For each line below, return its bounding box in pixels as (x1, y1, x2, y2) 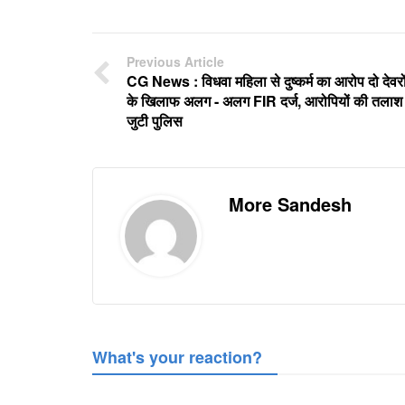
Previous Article (127, 52, 224, 71)
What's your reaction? (92, 344, 262, 369)
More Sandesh (229, 190, 352, 217)
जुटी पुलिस (127, 109, 183, 131)
